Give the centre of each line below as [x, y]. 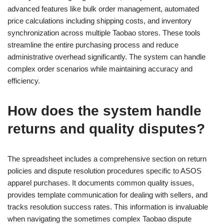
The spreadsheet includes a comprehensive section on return [107, 159]
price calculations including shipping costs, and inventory [99, 21]
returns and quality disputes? [106, 129]
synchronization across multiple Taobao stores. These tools [104, 33]
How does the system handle [104, 111]
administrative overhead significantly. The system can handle [106, 57]
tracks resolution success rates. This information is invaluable [108, 207]
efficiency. [24, 81]
